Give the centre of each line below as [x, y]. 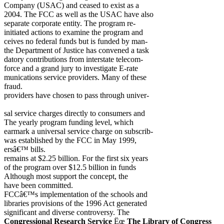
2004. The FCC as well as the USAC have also [79, 14]
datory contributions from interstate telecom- [73, 59]
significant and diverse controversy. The [67, 212]
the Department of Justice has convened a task [76, 50]
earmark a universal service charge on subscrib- [78, 131]
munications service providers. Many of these [75, 77]
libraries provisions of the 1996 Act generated [75, 203]
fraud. [13, 86]
